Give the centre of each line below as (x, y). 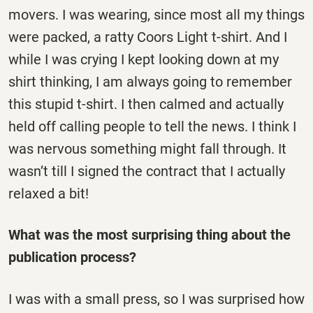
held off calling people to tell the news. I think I (152, 127)
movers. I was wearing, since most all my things (156, 15)
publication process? (72, 257)
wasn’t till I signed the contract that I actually (147, 172)
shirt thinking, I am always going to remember (150, 82)
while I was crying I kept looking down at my (144, 60)
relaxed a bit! (49, 194)
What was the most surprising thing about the (150, 235)
